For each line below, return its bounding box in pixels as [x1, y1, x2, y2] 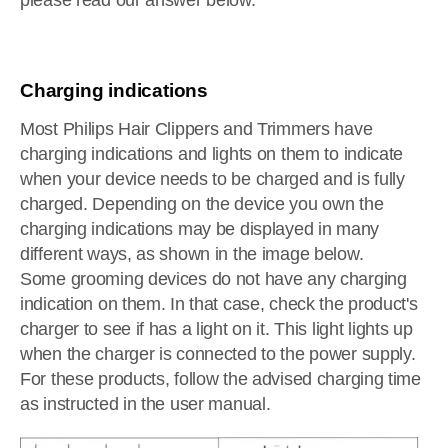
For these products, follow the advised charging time [20, 369, 421, 389]
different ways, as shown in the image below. [20, 244, 364, 264]
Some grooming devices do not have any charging [20, 269, 407, 289]
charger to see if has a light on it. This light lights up [20, 319, 413, 339]
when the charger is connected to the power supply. [20, 344, 416, 364]
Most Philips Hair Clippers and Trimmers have [20, 119, 373, 139]
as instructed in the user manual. [20, 394, 271, 414]
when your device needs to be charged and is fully [20, 169, 405, 189]
